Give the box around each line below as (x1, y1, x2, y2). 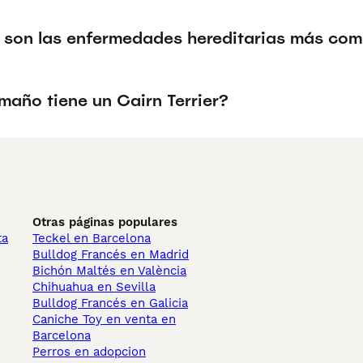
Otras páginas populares (32, 215, 177, 229)
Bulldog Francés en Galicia (32, 296, 188, 310)
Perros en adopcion (32, 344, 146, 359)
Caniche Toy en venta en (32, 312, 176, 327)
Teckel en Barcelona (32, 231, 151, 246)
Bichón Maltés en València (32, 263, 186, 278)
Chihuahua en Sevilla (32, 280, 156, 294)
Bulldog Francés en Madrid (32, 247, 189, 262)
